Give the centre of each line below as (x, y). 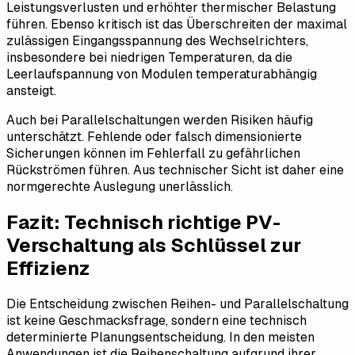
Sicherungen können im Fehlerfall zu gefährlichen (153, 154)
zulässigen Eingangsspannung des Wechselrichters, (157, 41)
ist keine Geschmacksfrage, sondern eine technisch (157, 321)
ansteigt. (31, 91)
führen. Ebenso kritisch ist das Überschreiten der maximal (177, 25)
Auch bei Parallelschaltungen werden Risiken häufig (160, 120)
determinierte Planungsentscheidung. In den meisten (160, 338)
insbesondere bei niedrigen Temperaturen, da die (149, 58)
